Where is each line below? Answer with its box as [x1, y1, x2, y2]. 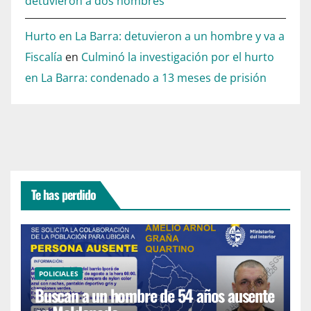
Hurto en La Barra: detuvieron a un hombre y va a [25, 28, 285, 44]
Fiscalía [25, 49, 62, 65]
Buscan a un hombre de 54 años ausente [35, 283, 274, 308]
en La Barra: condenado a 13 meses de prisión [25, 69, 267, 85]
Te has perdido [31, 185, 96, 203]
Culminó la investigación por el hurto [81, 49, 274, 65]
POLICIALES [39, 269, 78, 279]
